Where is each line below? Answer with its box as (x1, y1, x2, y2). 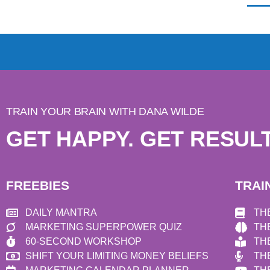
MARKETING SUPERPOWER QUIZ (25, 221, 182, 232)
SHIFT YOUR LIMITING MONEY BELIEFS (25, 250, 209, 261)
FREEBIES (6, 178, 69, 192)
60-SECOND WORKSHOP (25, 236, 142, 246)
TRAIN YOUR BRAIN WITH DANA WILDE (6, 105, 204, 118)
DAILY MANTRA (25, 207, 97, 218)
